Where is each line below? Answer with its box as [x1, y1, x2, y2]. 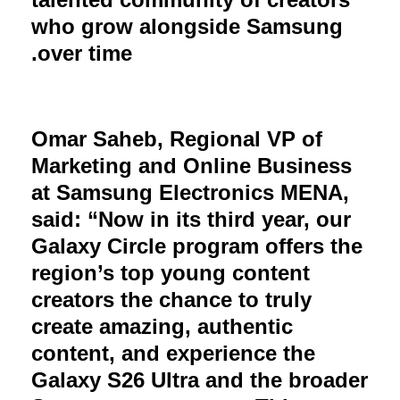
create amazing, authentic [31, 313, 293, 338]
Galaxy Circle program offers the [31, 233, 362, 258]
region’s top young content [31, 260, 310, 285]
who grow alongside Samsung [31, 13, 343, 38]
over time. [37, 40, 132, 65]
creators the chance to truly [31, 287, 312, 312]
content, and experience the [31, 340, 315, 365]
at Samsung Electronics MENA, [31, 179, 349, 204]
